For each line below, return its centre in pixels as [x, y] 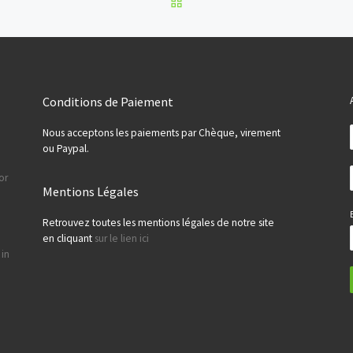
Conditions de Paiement [108, 101]
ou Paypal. [66, 148]
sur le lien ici [122, 238]
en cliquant [69, 238]
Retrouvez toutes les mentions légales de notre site [158, 222]
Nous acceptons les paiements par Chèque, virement [162, 132]
